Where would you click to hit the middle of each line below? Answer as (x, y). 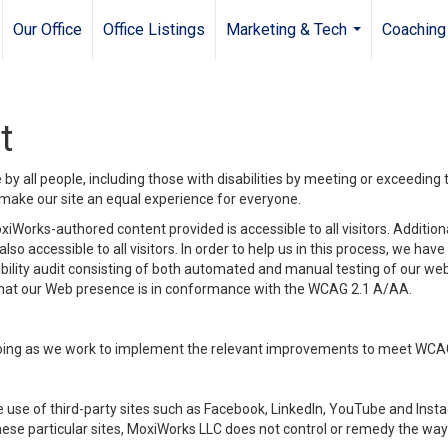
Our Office (47, 29)
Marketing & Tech (286, 29)
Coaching (414, 29)
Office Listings (154, 29)
